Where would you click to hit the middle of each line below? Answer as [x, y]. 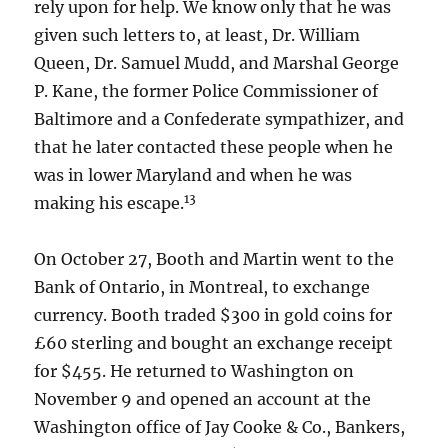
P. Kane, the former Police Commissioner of [206, 91]
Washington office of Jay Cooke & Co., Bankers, [220, 427]
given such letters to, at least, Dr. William [197, 35]
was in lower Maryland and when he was [193, 175]
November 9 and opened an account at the [203, 399]
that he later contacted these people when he [214, 147]
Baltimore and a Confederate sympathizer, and [219, 119]
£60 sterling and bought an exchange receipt [214, 343]
